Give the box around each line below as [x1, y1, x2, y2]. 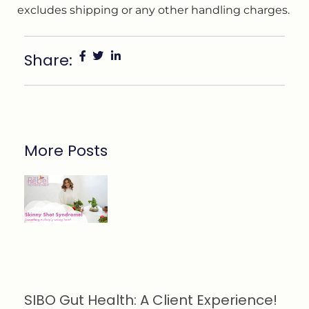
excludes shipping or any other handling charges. [17, 3, 290, 17]
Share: [24, 50, 72, 72]
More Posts [24, 140, 108, 162]
